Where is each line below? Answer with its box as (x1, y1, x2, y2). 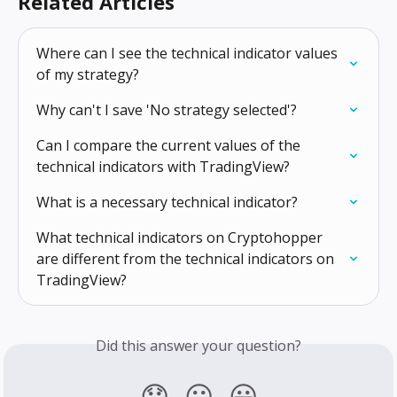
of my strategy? (36, 65, 139, 85)
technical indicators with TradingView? (36, 157, 290, 177)
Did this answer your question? (96, 336, 301, 356)
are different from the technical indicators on (36, 249, 338, 269)
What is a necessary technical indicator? (36, 192, 298, 213)
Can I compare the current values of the (36, 136, 304, 156)
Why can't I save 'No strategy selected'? (36, 100, 297, 121)
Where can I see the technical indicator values (36, 43, 341, 64)
